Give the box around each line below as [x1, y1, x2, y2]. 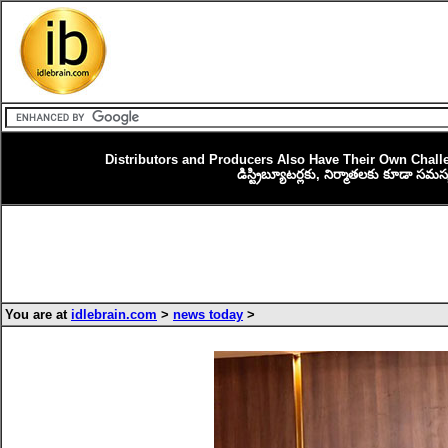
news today [173, 307, 243, 322]
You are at [5, 307, 71, 322]
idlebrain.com [71, 307, 157, 322]
